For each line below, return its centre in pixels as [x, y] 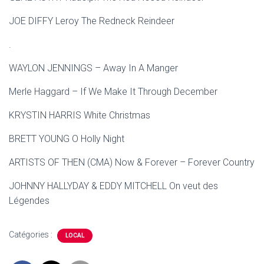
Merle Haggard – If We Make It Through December [113, 92]
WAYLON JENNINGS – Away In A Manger [93, 68]
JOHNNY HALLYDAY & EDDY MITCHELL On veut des [113, 186]
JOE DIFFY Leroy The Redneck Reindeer [92, 21]
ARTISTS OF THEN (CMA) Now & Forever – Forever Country [132, 162]
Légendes [29, 201]
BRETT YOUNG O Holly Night [67, 139]
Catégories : [32, 235]
